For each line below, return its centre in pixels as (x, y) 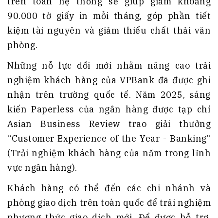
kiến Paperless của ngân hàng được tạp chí (109, 109)
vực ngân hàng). (42, 168)
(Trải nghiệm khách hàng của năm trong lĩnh (109, 153)
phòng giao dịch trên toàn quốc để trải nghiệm (109, 203)
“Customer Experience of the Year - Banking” (109, 139)
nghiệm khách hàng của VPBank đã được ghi (109, 80)
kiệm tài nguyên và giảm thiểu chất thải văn (109, 31)
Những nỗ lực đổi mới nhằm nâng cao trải (109, 66)
